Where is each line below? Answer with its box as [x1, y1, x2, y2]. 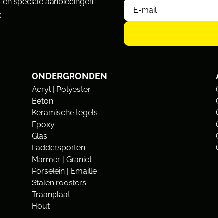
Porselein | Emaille [31, 166, 97, 176]
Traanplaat [31, 189, 70, 199]
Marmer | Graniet [31, 154, 91, 164]
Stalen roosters [31, 178, 86, 187]
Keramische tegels [31, 108, 98, 117]
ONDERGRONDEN [31, 71, 107, 81]
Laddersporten [31, 143, 85, 152]
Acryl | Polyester [31, 84, 91, 94]
